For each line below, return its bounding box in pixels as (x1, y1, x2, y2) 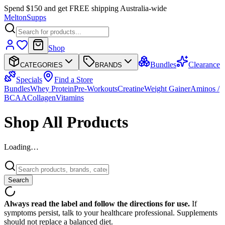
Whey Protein (30, 84, 74, 93)
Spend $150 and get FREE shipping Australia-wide (4, 4, 167, 13)
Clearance (188, 60, 220, 69)
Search (8, 176, 29, 184)
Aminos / (190, 84, 219, 93)
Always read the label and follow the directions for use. (4, 199, 190, 208)
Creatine (118, 84, 144, 93)
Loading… (4, 142, 39, 151)
